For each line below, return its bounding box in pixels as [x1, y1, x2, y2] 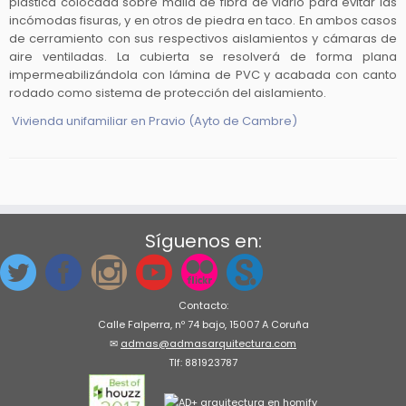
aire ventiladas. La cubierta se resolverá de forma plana [9, 48, 397, 66]
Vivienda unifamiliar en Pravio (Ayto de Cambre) [12, 112, 297, 130]
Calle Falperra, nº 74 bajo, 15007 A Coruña [97, 317, 309, 333]
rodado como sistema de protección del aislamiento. [9, 84, 326, 102]
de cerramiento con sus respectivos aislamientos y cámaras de [9, 30, 397, 48]
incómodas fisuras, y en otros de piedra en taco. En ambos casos [9, 12, 397, 30]
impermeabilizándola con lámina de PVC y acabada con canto [9, 66, 397, 84]
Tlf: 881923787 [169, 355, 237, 371]
